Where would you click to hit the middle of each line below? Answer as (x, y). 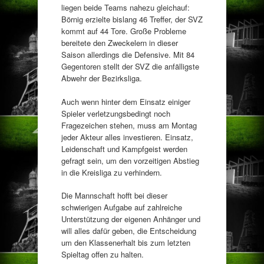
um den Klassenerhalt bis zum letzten (126, 243)
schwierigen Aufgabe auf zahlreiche (122, 207)
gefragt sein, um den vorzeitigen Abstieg (130, 160)
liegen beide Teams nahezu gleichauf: (126, 8)
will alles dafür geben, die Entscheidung (129, 231)
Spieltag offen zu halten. (103, 255)
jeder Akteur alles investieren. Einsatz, (127, 137)
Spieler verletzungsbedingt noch (116, 113)
